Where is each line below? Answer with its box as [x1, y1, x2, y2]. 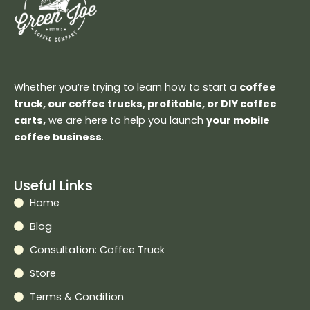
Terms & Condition [29, 290, 124, 304]
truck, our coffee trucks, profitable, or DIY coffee [14, 96, 277, 111]
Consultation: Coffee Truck [29, 243, 165, 257]
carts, [14, 113, 46, 127]
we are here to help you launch [46, 113, 206, 127]
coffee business [14, 129, 102, 144]
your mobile [206, 113, 270, 127]
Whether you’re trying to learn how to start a [14, 80, 239, 94]
